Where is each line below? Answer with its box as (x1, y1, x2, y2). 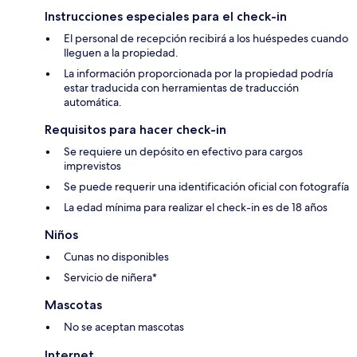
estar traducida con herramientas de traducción (64, 80, 299, 96)
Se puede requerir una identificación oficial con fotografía (64, 179, 349, 194)
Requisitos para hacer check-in (45, 122, 226, 138)
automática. (64, 95, 122, 110)
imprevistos (64, 159, 121, 174)
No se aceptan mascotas (64, 320, 184, 335)
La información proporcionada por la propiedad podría (64, 66, 333, 81)
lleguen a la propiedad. (64, 45, 178, 61)
